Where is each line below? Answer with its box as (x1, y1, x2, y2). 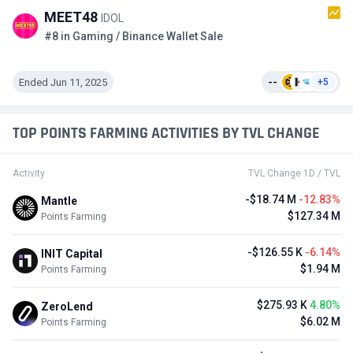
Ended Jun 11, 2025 (19, 76, 107, 88)
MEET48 (44, 9, 101, 26)
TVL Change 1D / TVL (248, 168, 340, 180)
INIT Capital (41, 247, 102, 260)
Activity (13, 168, 45, 180)
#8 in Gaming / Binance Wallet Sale (44, 30, 223, 43)
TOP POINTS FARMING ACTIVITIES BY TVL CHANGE (13, 123, 320, 144)
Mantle (41, 194, 77, 207)
